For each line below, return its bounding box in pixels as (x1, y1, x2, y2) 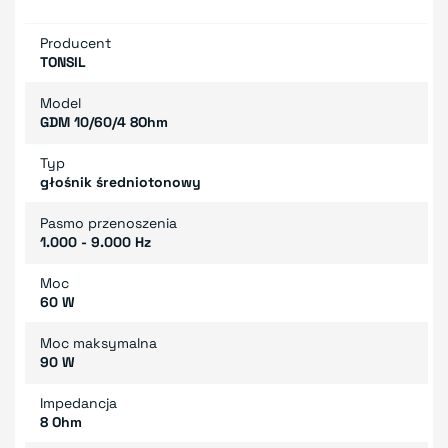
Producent (40, 33, 111, 52)
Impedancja (40, 393, 117, 412)
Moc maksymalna (40, 333, 157, 352)
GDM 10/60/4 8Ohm (40, 112, 168, 131)
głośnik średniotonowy (40, 172, 201, 191)
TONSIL (40, 52, 86, 71)
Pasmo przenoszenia (40, 213, 177, 232)
